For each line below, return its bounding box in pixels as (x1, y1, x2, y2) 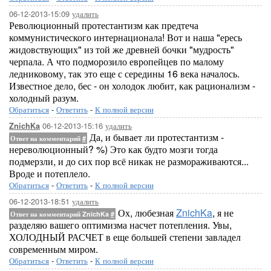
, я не (212, 206, 233, 220)
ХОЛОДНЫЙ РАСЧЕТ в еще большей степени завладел (9, 230, 241, 244)
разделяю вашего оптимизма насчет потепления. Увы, (9, 218, 232, 232)
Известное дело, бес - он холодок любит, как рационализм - (9, 79, 255, 93)
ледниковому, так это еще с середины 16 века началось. (9, 67, 240, 80)
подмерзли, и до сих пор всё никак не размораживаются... (9, 154, 249, 168)
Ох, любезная (116, 206, 176, 220)
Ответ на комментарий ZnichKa (10, 209, 111, 218)
